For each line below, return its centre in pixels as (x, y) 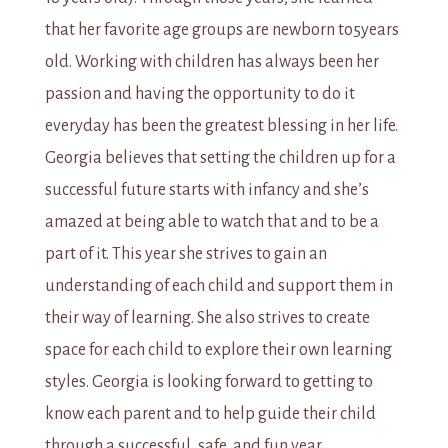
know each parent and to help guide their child (210, 414)
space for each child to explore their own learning (218, 350)
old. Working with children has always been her (212, 62)
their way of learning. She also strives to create (207, 318)
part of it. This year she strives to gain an (186, 254)
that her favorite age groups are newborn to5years (222, 30)
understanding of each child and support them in (219, 286)
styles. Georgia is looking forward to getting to (209, 382)
